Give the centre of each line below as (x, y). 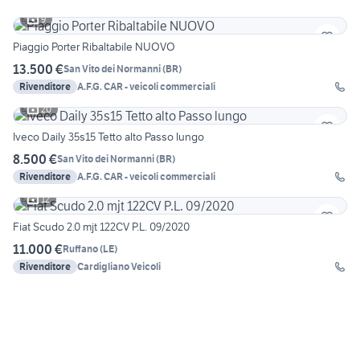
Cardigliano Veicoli (119, 266)
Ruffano (80, 249)
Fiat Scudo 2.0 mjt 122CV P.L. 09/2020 (101, 226)
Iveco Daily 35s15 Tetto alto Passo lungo (108, 136)
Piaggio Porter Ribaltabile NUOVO (94, 46)
